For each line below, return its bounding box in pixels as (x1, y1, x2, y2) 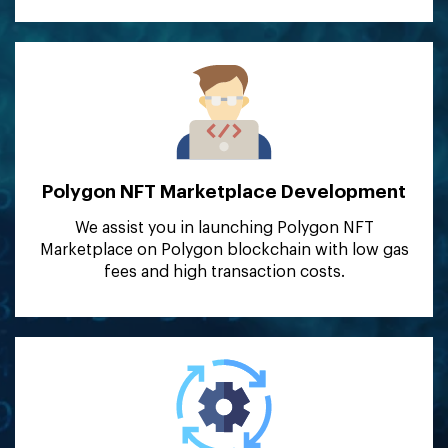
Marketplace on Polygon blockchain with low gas (39, 242, 409, 259)
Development (277, 182, 406, 202)
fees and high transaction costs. (103, 264, 345, 281)
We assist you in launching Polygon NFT (74, 220, 374, 237)
